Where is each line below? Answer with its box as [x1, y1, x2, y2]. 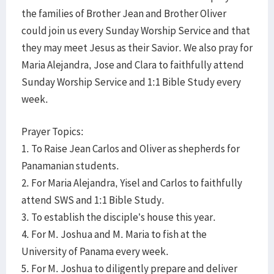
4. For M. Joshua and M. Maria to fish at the [21, 228, 207, 241]
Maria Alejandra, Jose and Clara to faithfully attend [21, 58, 244, 72]
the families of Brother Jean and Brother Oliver [21, 7, 226, 20]
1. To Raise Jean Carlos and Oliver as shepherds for [21, 142, 240, 155]
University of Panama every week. [21, 245, 169, 258]
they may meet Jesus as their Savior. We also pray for [21, 41, 253, 54]
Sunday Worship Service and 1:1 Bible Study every [21, 75, 241, 89]
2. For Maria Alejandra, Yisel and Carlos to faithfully [21, 176, 242, 190]
